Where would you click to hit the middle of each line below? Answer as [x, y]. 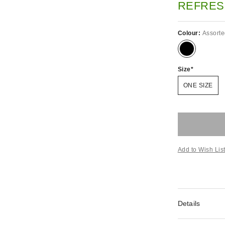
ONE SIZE [198, 85]
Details [189, 203]
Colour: [190, 33]
